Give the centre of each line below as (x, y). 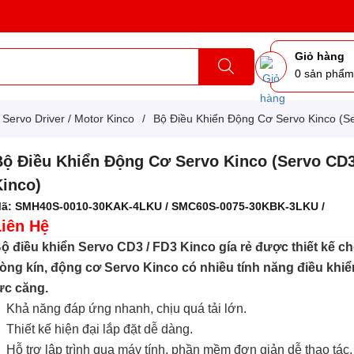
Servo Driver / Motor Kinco (68, 119)
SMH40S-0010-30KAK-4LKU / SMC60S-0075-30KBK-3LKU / (170, 206)
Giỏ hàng (320, 56)
